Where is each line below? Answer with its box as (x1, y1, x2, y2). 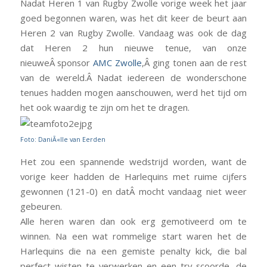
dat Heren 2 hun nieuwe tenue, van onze (20, 42, 247, 54)
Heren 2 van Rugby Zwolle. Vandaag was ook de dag (20, 27, 247, 39)
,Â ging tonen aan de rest (142, 57, 247, 69)
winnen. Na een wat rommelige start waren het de (20, 230, 247, 243)
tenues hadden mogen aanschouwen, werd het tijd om (20, 86, 247, 99)
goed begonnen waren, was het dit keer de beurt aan (20, 12, 247, 24)
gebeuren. (20, 200, 62, 213)
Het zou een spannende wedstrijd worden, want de (20, 156, 247, 168)
